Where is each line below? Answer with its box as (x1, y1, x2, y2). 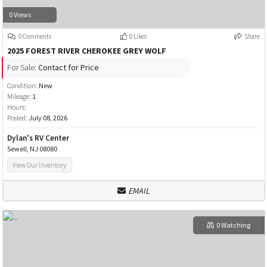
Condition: (7, 80, 39, 90)
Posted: (7, 113, 29, 122)
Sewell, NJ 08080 (7, 144, 57, 153)
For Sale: (7, 62, 36, 73)
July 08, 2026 (28, 113, 67, 122)
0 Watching (216, 221, 250, 230)
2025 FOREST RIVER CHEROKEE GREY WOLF (7, 45, 166, 56)
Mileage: (7, 91, 31, 101)
